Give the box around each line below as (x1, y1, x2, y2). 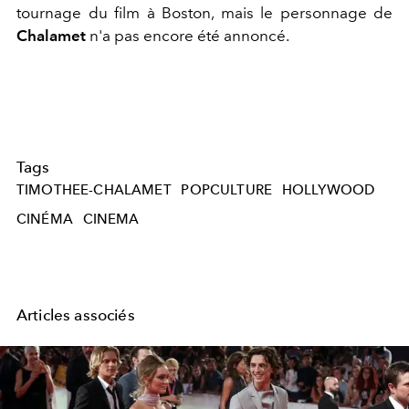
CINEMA (82, 211, 140, 228)
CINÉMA (16, 211, 73, 228)
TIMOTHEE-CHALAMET (16, 182, 172, 199)
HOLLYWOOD (281, 182, 375, 199)
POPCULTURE (181, 182, 273, 199)
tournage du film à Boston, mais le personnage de (16, 3, 393, 22)
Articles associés (16, 305, 135, 324)
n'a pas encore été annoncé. (86, 26, 292, 45)
